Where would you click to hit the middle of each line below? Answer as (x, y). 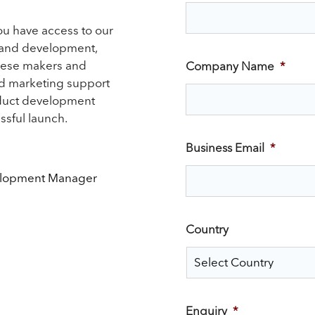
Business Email (225, 148)
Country (207, 229)
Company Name (230, 66)
